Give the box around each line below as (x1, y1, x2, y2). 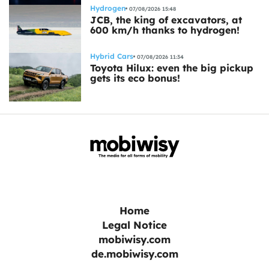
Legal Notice (102, 218, 167, 231)
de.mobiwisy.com (91, 247, 178, 260)
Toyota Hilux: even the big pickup (90, 62, 253, 74)
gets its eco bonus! (90, 72, 180, 85)
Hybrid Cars (90, 52, 133, 61)
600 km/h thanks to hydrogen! (90, 24, 240, 37)
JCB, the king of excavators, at (90, 14, 242, 26)
